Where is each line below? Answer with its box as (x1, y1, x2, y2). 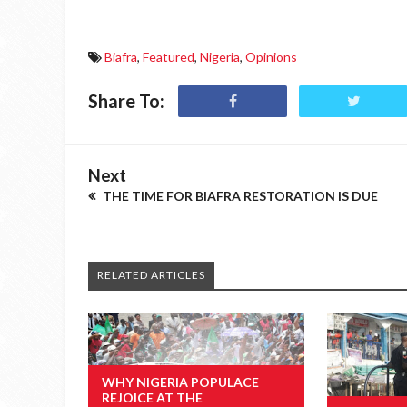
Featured (143, 49, 194, 65)
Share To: (88, 90, 164, 112)
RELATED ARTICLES (97, 268, 205, 282)
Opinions (245, 49, 297, 65)
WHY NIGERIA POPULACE (102, 373, 259, 390)
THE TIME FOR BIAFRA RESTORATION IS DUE (100, 188, 378, 203)
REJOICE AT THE (102, 389, 203, 405)
